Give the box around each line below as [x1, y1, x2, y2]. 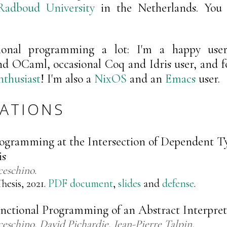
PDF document [48, 176, 113, 190]
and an [127, 71, 165, 86]
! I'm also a [41, 71, 94, 86]
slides [118, 176, 141, 190]
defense [162, 176, 194, 190]
